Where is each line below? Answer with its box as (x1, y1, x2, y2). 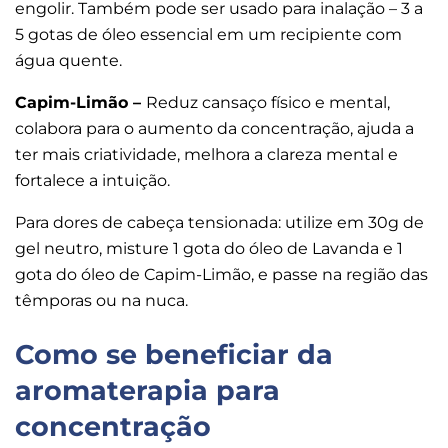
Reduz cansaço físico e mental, (146, 93, 390, 113)
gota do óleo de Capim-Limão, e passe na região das (15, 265, 428, 285)
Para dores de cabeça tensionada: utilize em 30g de (15, 213, 424, 233)
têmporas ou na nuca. (15, 291, 192, 311)
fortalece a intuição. (15, 171, 170, 191)
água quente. (15, 51, 126, 71)
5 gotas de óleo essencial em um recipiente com (15, 25, 402, 45)
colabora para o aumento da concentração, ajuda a (15, 119, 414, 139)
